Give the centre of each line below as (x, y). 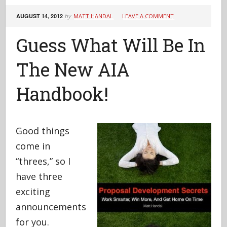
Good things (43, 131)
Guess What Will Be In (111, 45)
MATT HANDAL (93, 16)
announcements (51, 207)
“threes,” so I (43, 161)
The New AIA (73, 69)
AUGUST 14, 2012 (40, 16)
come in (33, 146)
